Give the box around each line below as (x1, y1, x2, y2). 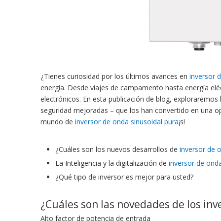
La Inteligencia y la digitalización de (55, 158, 169, 168)
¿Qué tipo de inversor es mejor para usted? (55, 172, 193, 182)
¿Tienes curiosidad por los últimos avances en (40, 72, 189, 81)
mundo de (40, 117, 75, 127)
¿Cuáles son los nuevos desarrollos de (55, 145, 180, 154)
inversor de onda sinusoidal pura (75, 117, 179, 127)
